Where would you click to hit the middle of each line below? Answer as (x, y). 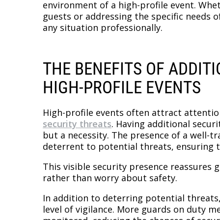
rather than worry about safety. (110, 178)
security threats (77, 124)
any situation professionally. (103, 27)
